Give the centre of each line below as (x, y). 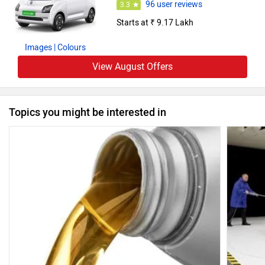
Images (38, 47)
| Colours (70, 47)
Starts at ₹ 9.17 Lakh (155, 23)
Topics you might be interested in (88, 112)
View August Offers (132, 66)
